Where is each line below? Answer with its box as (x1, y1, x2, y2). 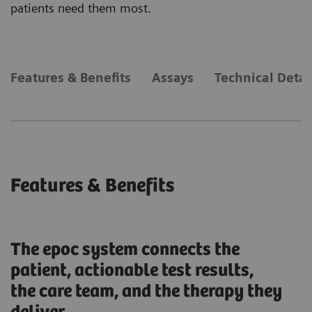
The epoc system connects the (10, 240, 240, 260)
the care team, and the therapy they (10, 281, 282, 302)
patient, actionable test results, (10, 260, 253, 281)
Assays (152, 70, 194, 86)
